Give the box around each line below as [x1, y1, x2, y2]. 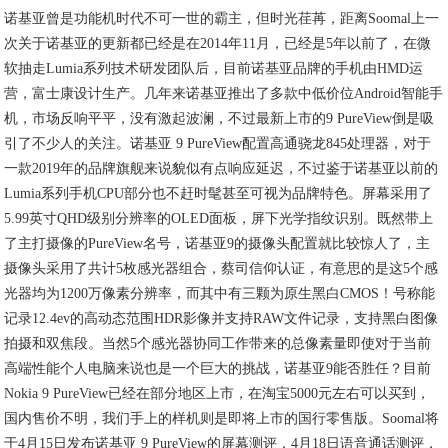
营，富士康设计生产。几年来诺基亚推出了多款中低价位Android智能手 [4, 86, 444, 101]
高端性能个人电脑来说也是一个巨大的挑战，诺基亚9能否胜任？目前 [4, 361, 432, 376]
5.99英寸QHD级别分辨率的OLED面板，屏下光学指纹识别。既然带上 [4, 211, 434, 226]
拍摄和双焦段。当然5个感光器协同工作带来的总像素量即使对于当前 [4, 336, 432, 351]
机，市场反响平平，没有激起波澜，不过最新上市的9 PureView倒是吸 [4, 111, 435, 126]
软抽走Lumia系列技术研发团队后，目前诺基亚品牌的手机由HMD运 [4, 61, 424, 76]
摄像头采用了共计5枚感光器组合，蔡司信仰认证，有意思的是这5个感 [4, 261, 439, 276]
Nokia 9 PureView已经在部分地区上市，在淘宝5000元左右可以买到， [4, 386, 431, 401]
